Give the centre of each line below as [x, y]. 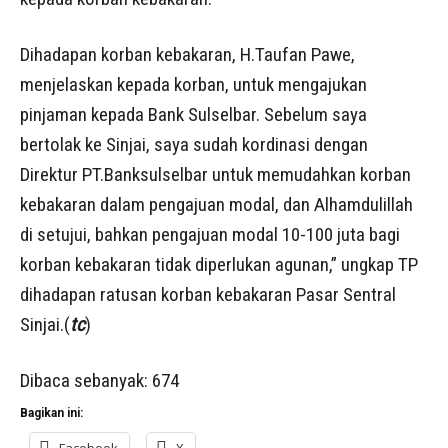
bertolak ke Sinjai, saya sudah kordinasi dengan [194, 144]
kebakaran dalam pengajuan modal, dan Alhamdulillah [216, 204]
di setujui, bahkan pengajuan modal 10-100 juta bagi [210, 234]
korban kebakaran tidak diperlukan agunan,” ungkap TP [219, 264]
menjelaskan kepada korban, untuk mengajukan [193, 84]
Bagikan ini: [51, 412]
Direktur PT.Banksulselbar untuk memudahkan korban [215, 174]
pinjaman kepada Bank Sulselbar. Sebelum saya [193, 114]
